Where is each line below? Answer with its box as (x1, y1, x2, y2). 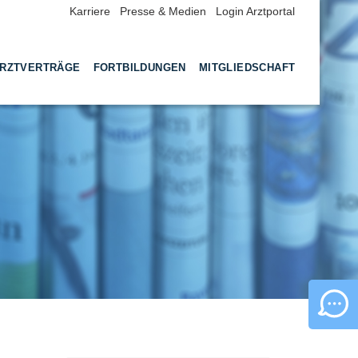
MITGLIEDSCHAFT (198, 62, 296, 74)
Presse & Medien (119, 5, 206, 18)
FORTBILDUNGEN (93, 62, 186, 74)
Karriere (69, 5, 110, 18)
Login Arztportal (215, 5, 295, 18)
